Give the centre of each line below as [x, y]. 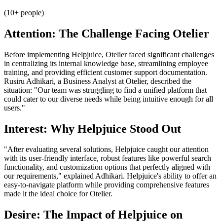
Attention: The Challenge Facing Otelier [107, 33]
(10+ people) [24, 12]
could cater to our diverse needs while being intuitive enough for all [109, 99]
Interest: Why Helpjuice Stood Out [92, 129]
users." [15, 108]
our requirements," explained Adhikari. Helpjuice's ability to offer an [110, 176]
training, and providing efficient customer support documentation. [106, 72]
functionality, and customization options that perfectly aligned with [107, 167]
